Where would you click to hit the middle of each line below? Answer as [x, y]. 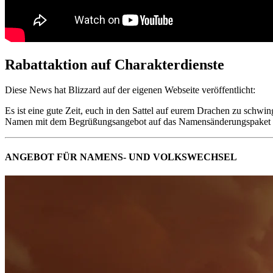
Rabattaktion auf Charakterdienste [115, 64]
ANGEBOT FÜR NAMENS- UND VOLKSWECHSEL [121, 157]
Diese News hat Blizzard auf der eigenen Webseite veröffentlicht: [130, 90]
